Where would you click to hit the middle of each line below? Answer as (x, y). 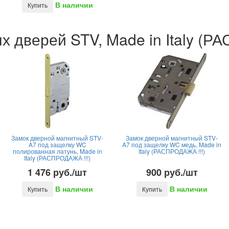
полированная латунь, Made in (57, 151)
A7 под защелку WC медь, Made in (172, 144)
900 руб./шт (172, 172)
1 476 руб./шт (57, 172)
